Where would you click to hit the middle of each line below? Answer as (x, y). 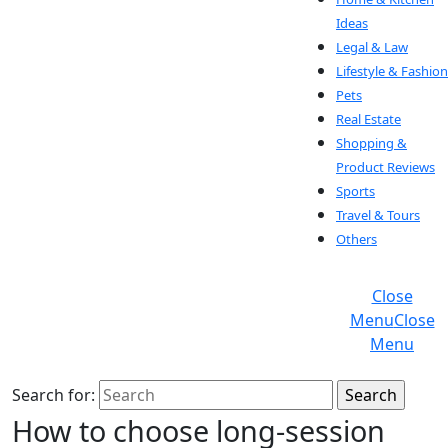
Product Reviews (385, 167)
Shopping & (371, 143)
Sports (355, 191)
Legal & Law (372, 47)
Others (356, 239)
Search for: (53, 395)
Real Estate (368, 119)
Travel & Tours (378, 215)
